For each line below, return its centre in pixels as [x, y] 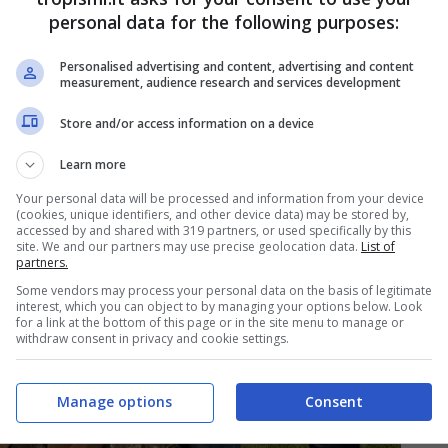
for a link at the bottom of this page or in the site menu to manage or [210, 322]
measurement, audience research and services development [230, 82]
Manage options [114, 401]
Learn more [93, 164]
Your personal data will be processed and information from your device [220, 198]
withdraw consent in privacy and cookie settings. [152, 338]
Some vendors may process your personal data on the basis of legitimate [224, 290]
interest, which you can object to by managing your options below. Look [219, 306]
